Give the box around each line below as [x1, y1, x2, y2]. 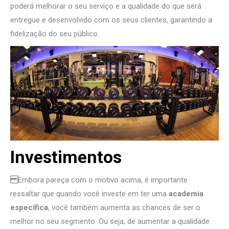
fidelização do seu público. [10, 29, 99, 38]
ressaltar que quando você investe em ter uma [10, 189, 169, 199]
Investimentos [10, 147, 122, 168]
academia [169, 189, 203, 199]
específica [10, 203, 48, 213]
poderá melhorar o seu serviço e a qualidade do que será [10, 2, 201, 11]
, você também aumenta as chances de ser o [48, 203, 200, 213]
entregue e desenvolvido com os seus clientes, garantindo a [10, 15, 212, 25]
